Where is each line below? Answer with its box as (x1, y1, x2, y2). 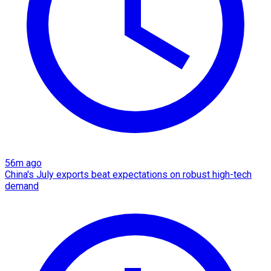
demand (5, 180, 39, 192)
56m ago (5, 157, 42, 169)
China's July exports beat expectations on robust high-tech (5, 169, 252, 181)
